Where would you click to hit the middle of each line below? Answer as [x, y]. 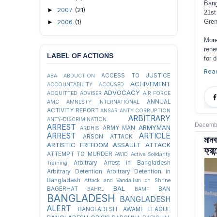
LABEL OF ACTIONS [80, 56]
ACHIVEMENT [150, 84]
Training [57, 163]
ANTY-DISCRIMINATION [77, 119]
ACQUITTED [62, 93]
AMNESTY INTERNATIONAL [103, 102]
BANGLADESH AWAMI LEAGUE [124, 209]
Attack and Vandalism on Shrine [127, 180]
